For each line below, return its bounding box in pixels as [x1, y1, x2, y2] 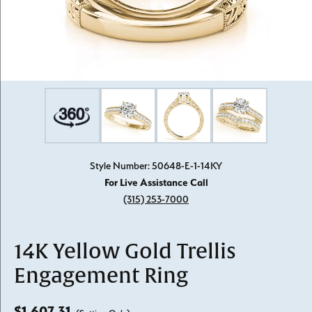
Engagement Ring [14, 263, 188, 289]
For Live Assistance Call [104, 176, 208, 189]
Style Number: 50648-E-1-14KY [90, 159, 222, 171]
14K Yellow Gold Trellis [14, 239, 236, 265]
